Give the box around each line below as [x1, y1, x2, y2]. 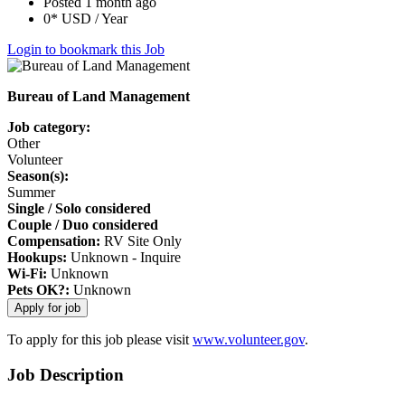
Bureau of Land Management [7, 89, 190, 105]
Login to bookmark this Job [7, 42, 165, 58]
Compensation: [7, 233, 100, 250]
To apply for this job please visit [7, 332, 193, 348]
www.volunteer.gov [193, 332, 305, 348]
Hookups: [7, 250, 67, 266]
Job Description [7, 365, 124, 385]
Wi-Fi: [7, 266, 47, 282]
